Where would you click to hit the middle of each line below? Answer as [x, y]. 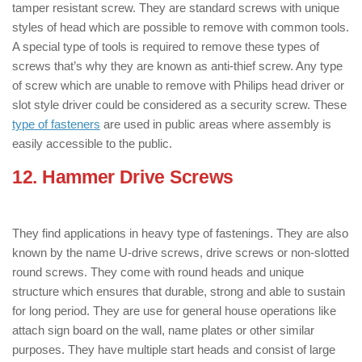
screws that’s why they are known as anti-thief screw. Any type [177, 66]
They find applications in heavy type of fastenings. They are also [180, 233]
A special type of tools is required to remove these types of [166, 46]
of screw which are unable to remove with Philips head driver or [178, 85]
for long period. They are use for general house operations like [174, 311]
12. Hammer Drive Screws [123, 177]
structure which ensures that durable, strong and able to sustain [179, 291]
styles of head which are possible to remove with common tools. [181, 27]
